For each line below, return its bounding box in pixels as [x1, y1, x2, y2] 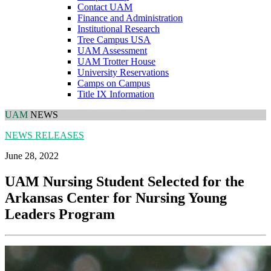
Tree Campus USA [77, 34, 151, 45]
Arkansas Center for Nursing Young [5, 190, 227, 206]
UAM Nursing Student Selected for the [5, 174, 244, 190]
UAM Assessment [77, 45, 147, 56]
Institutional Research [77, 24, 160, 34]
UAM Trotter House [77, 56, 155, 67]
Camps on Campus [77, 78, 150, 89]
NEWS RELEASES [5, 130, 84, 141]
